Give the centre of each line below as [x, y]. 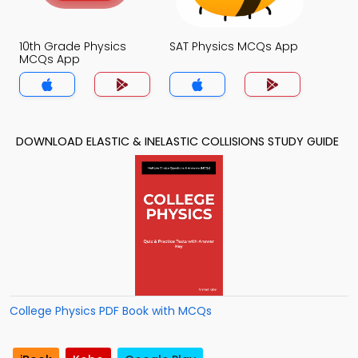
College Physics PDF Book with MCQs [111, 311]
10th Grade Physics [73, 46]
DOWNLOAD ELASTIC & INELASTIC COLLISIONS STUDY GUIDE [177, 141]
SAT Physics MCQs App [234, 46]
